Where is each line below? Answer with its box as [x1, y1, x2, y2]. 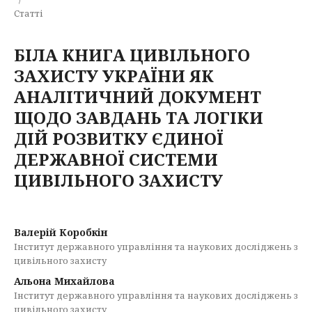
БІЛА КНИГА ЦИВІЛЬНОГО [14, 43, 250, 66]
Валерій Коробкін [14, 226, 107, 239]
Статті [14, 7, 43, 19]
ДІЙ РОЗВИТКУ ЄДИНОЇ [14, 127, 224, 150]
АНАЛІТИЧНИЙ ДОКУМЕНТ [14, 85, 261, 108]
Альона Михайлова [14, 274, 115, 288]
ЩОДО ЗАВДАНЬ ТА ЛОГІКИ [14, 106, 263, 129]
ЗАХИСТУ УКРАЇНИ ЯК [14, 64, 214, 87]
